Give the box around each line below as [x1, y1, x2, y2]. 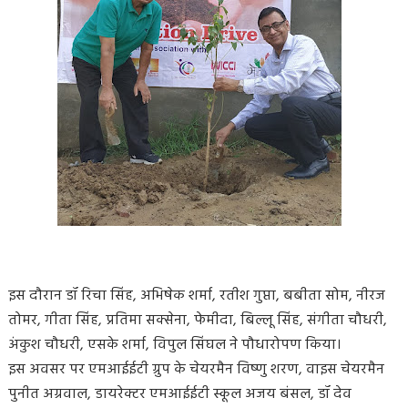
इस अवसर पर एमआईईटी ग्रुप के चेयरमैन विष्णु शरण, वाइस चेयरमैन [7, 357, 384, 382]
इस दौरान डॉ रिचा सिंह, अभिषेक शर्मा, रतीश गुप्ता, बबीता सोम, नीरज [7, 283, 385, 308]
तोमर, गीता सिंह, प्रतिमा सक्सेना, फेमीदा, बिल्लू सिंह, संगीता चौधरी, [7, 308, 387, 332]
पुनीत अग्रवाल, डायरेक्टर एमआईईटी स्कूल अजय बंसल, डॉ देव [7, 382, 352, 406]
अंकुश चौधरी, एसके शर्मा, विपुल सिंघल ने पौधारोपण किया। [7, 332, 341, 357]
